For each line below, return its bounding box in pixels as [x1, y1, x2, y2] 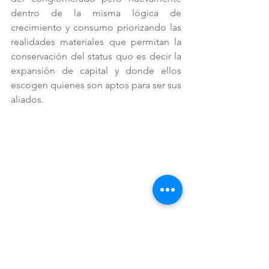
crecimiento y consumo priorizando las [11, 21, 181, 33]
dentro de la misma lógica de [11, 7, 181, 19]
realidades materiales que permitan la [11, 35, 181, 47]
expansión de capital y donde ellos [11, 64, 181, 76]
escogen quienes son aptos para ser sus [11, 79, 181, 91]
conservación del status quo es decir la [11, 50, 181, 62]
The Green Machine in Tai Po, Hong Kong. [15, 243, 177, 254]
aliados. [11, 93, 44, 105]
